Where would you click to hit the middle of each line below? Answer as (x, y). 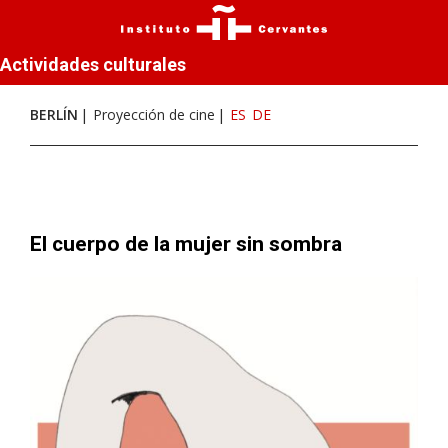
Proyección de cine (154, 114)
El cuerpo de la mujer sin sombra (186, 244)
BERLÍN (54, 114)
